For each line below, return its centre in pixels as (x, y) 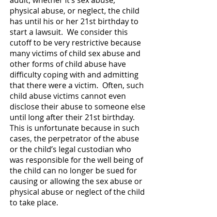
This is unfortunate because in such (75, 128)
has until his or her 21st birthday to (74, 21)
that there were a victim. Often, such (77, 85)
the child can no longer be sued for (73, 170)
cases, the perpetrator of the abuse (74, 139)
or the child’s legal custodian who (70, 149)
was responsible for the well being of (76, 160)
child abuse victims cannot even (68, 96)
